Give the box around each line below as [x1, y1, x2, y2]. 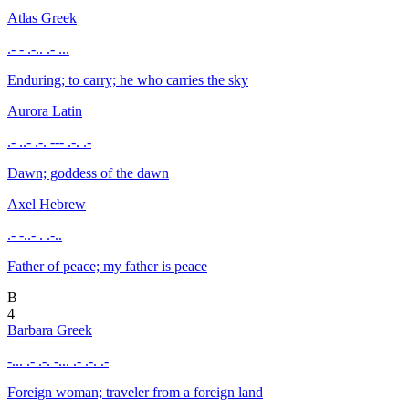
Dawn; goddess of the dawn [7, 164, 169, 181]
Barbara [7, 321, 57, 338]
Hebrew [39, 195, 86, 212]
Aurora [7, 102, 52, 119]
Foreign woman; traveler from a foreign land [7, 383, 263, 400]
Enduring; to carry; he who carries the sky [7, 71, 248, 88]
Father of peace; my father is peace [7, 257, 207, 274]
